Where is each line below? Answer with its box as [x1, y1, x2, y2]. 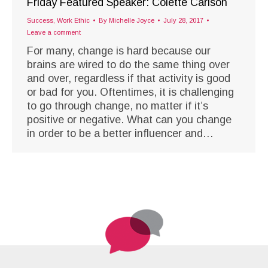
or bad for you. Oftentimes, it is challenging [27, 86, 234, 99]
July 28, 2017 [163, 17, 203, 25]
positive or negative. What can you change [27, 114, 232, 126]
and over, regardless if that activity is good [27, 72, 230, 85]
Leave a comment [27, 29, 81, 36]
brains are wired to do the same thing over [27, 59, 230, 71]
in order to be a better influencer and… [27, 127, 214, 140]
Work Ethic [57, 17, 90, 25]
